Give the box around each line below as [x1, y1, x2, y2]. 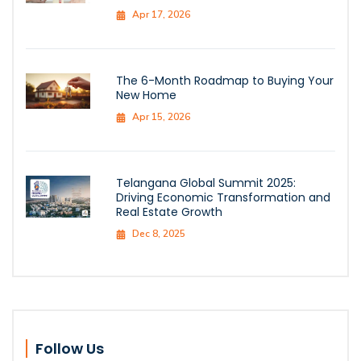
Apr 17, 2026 [132, 7, 190, 21]
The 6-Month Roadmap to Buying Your [116, 72, 334, 89]
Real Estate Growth [116, 203, 222, 220]
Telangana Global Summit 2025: [116, 174, 296, 191]
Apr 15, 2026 [132, 110, 190, 123]
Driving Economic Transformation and [116, 189, 330, 205]
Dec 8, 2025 [132, 226, 185, 240]
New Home [116, 86, 176, 103]
